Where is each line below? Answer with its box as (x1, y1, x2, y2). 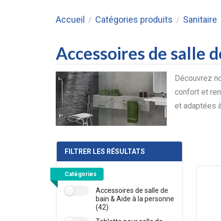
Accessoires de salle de (95, 186, 168, 195)
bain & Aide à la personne (95, 195, 174, 203)
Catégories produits (95, 14, 173, 25)
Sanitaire (183, 14, 217, 25)
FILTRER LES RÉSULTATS (64, 147, 145, 156)
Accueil (55, 14, 85, 25)
